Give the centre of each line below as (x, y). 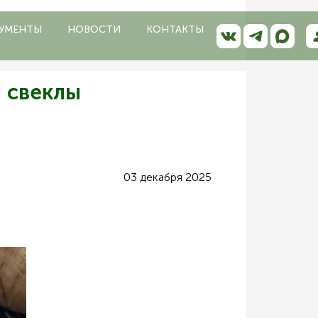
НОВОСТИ (94, 29)
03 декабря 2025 (168, 177)
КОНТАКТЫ (175, 29)
